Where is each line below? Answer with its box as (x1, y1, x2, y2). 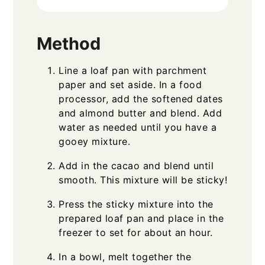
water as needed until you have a (59, 121, 217, 133)
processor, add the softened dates (59, 92, 223, 105)
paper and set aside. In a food (59, 78, 202, 91)
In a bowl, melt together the (59, 250, 192, 263)
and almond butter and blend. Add (59, 106, 222, 119)
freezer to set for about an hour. (59, 226, 213, 238)
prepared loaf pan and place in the (59, 212, 224, 224)
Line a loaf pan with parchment (59, 64, 207, 76)
